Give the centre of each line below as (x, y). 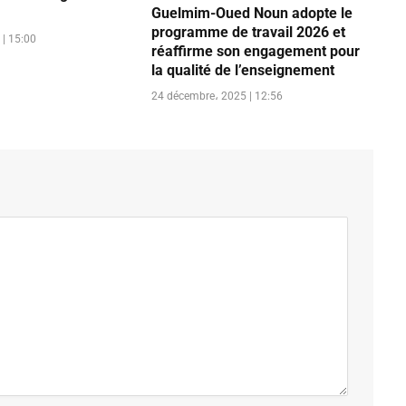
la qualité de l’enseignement (242, 70)
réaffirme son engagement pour (255, 51)
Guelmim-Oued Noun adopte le (251, 13)
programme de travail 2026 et (248, 32)
